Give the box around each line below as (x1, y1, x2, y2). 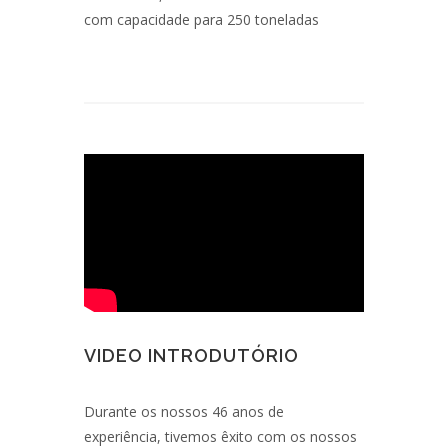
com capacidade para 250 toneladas (84, 9, 319, 29)
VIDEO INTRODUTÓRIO (84, 344, 299, 366)
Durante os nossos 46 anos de (84, 401, 284, 421)
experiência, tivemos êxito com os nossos (84, 426, 357, 446)
